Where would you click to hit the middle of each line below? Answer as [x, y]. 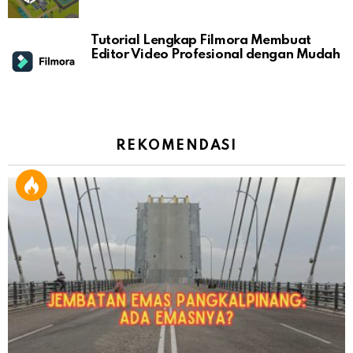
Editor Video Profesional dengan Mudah [216, 55]
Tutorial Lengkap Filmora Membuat [201, 41]
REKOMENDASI [176, 146]
